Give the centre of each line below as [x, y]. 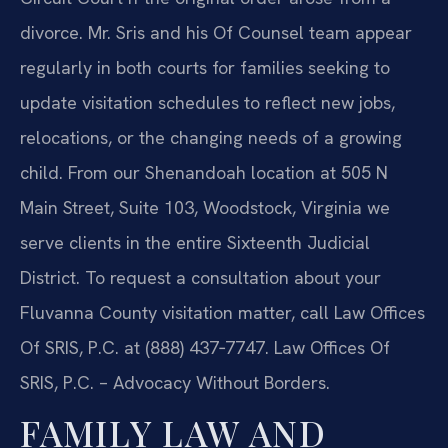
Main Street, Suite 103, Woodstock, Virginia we [205, 207]
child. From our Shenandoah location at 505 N [204, 172]
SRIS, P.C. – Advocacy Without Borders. [175, 382]
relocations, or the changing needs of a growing [211, 137]
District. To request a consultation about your [200, 277]
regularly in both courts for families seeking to [205, 67]
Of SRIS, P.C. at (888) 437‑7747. [144, 347]
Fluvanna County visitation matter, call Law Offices [222, 312]
